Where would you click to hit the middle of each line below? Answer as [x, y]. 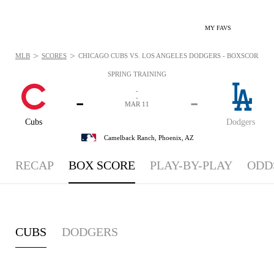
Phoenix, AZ [176, 137]
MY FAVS [218, 28]
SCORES [54, 56]
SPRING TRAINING [137, 74]
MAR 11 [137, 104]
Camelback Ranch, [131, 137]
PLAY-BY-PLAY [191, 165]
